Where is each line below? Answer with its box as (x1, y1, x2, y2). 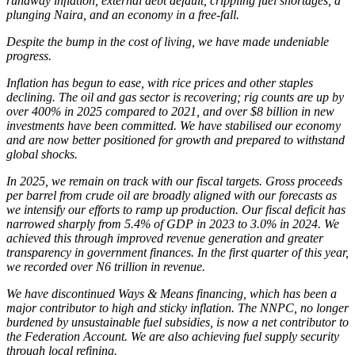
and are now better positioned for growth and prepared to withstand (6, 132, 345, 147)
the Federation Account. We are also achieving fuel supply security (6, 329, 339, 343)
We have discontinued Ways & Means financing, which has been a (6, 286, 337, 300)
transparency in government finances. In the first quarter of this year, (6, 245, 349, 259)
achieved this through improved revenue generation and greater (6, 231, 323, 245)
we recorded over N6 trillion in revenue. (6, 259, 205, 273)
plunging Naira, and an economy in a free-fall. (6, 7, 239, 21)
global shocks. (6, 147, 78, 161)
